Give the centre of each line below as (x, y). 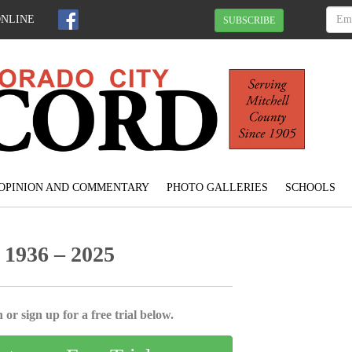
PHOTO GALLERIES (217, 188)
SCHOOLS (310, 188)
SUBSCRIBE (249, 20)
